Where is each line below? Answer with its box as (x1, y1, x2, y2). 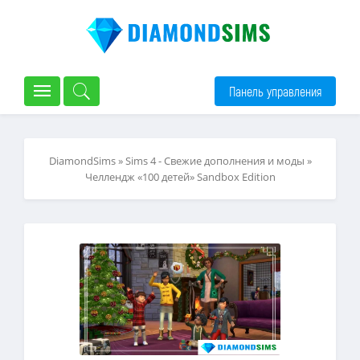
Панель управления (229, 83, 321, 99)
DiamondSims (48, 153, 116, 168)
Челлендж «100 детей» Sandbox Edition (84, 170, 276, 184)
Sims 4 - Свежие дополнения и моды (125, 153, 305, 168)
